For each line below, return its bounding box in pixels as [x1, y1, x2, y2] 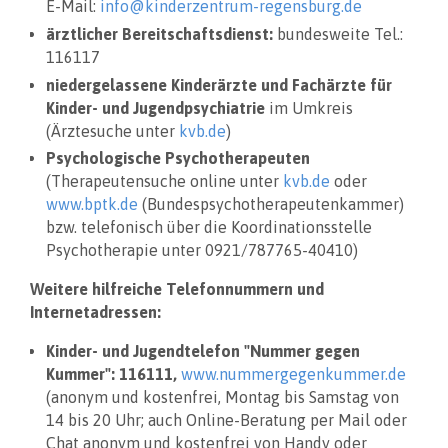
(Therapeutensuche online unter [46, 172, 283, 191]
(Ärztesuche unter [46, 121, 179, 140]
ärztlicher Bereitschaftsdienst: [46, 24, 277, 43]
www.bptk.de [46, 195, 138, 214]
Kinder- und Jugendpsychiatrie [46, 98, 269, 117]
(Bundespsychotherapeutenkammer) [138, 195, 404, 214]
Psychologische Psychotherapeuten [46, 149, 310, 168]
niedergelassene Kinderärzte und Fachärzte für [46, 75, 392, 94]
